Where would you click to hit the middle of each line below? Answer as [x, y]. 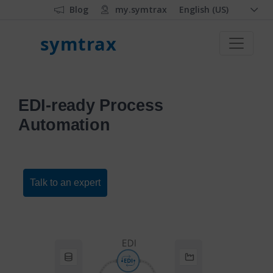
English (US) [204, 9]
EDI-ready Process [91, 105]
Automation [64, 125]
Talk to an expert [65, 183]
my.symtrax [141, 9]
